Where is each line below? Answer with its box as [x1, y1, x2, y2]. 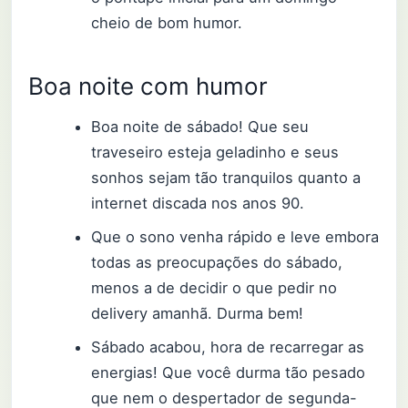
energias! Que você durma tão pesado [91, 362, 366, 382]
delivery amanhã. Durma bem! [91, 303, 304, 322]
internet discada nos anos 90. [91, 193, 305, 212]
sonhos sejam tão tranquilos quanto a [91, 168, 362, 187]
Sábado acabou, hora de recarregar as [91, 337, 365, 356]
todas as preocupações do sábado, [91, 252, 343, 271]
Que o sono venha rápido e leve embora [91, 227, 380, 246]
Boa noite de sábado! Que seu [91, 117, 310, 136]
